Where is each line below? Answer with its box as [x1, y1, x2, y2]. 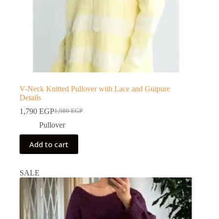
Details [20, 93, 41, 102]
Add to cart [29, 139, 68, 149]
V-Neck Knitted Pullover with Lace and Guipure [20, 84, 170, 93]
